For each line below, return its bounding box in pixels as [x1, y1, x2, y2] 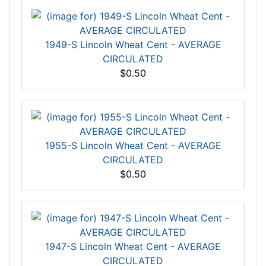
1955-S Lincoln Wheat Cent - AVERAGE [45, 140, 221, 152]
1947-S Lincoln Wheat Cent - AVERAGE [45, 240, 221, 253]
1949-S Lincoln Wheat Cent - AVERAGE [45, 39, 221, 51]
